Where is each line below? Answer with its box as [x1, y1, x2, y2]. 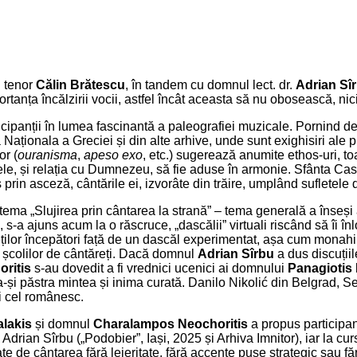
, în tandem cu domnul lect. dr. [125, 78, 296, 92]
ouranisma [18, 148, 77, 162]
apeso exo [84, 148, 143, 162]
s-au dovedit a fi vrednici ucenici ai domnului [31, 261, 288, 275]
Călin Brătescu [36, 78, 125, 92]
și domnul [32, 317, 93, 331]
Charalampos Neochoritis [93, 317, 248, 331]
